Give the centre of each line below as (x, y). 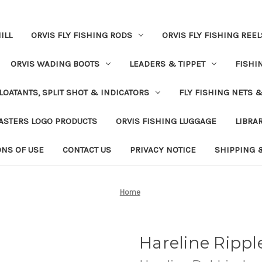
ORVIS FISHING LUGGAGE (166, 121)
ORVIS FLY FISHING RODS (81, 35)
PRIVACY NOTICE (163, 149)
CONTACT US (87, 149)
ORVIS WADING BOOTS (55, 63)
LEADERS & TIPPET (167, 63)
